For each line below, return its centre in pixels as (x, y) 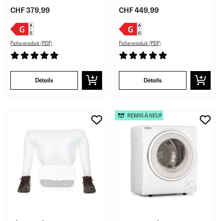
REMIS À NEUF (144, 116)
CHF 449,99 (139, 11)
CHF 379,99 (30, 11)
